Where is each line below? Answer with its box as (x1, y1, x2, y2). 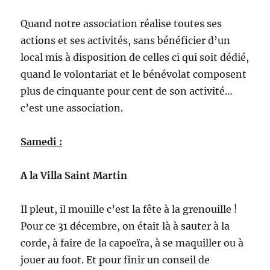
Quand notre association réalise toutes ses (20, 17, 222, 30)
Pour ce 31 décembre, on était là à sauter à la (20, 220, 230, 232)
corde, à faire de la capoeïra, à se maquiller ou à (20, 237, 244, 249)
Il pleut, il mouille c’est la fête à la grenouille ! (20, 203, 238, 215)
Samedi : (20, 136, 63, 148)
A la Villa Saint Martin (20, 169, 128, 181)
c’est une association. (20, 102, 124, 114)
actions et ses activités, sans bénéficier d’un (20, 34, 231, 46)
